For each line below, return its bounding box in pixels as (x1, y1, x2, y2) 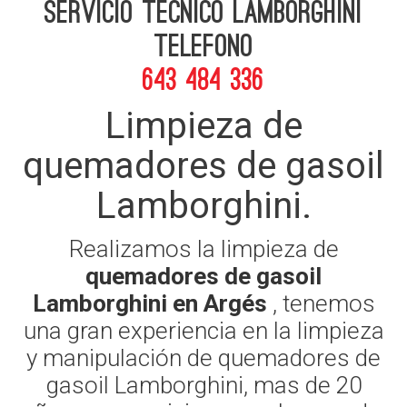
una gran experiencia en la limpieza (23, 317, 384, 345)
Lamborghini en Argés (32, 290, 273, 318)
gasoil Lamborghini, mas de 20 (45, 372, 362, 400)
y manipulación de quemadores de (26, 344, 381, 372)
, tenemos (272, 290, 375, 318)
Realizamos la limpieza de (68, 235, 339, 263)
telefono (154, 34, 253, 61)
